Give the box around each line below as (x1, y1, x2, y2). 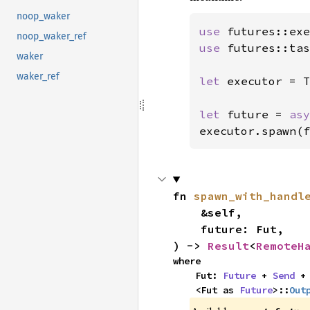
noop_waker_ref (17, 30, 86, 43)
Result (207, 239, 249, 253)
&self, (172, 206, 201, 219)
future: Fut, (172, 222, 201, 236)
